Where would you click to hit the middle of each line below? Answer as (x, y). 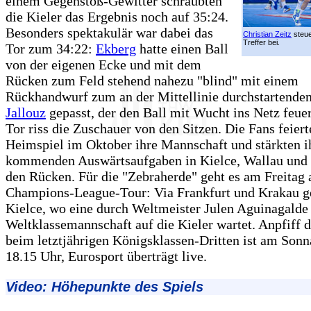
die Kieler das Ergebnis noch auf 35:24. (117, 17)
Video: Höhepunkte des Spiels (104, 287)
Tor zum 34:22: (51, 49)
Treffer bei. (261, 43)
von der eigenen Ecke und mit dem (103, 65)
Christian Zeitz (267, 34)
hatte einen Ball (182, 49)
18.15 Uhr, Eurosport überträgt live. (106, 257)
